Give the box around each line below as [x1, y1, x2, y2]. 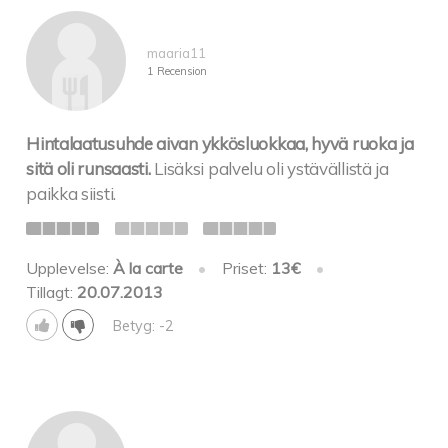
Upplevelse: [26, 257, 114, 278]
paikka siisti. [26, 183, 116, 205]
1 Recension [146, 63, 207, 78]
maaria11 [146, 43, 206, 61]
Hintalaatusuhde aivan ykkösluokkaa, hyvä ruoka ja [26, 133, 414, 155]
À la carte [113, 257, 184, 278]
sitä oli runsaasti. [26, 158, 151, 180]
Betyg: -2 [112, 317, 174, 336]
